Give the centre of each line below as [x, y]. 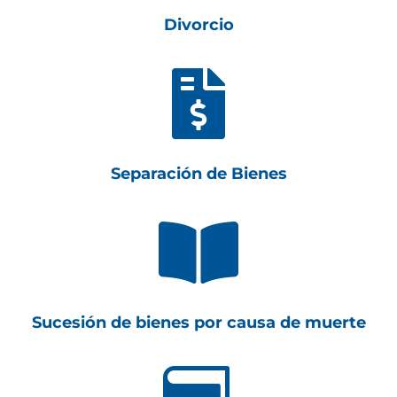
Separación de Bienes [198, 174]
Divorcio [198, 25]
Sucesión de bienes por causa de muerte [198, 323]
